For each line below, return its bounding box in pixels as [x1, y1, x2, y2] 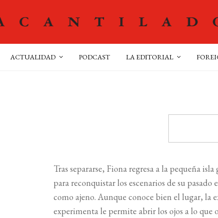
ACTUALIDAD [10, 53, 55, 61]
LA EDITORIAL [126, 53, 173, 61]
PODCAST [79, 53, 110, 61]
